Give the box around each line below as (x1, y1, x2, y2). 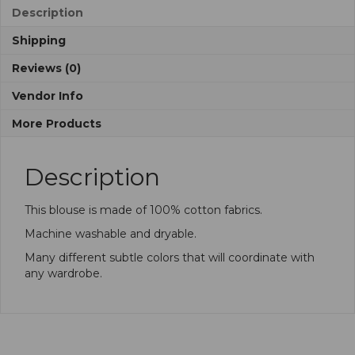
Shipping (12, 32, 66, 48)
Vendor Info (12, 88, 83, 103)
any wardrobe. (25, 265, 102, 281)
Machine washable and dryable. (25, 226, 197, 241)
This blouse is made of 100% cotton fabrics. (25, 202, 262, 217)
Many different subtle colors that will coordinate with (25, 250, 315, 265)
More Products (12, 116, 101, 131)
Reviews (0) (12, 60, 81, 75)
